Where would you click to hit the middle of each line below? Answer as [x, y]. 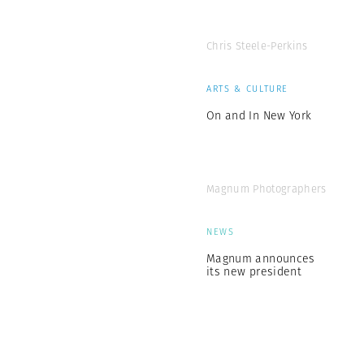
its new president [254, 271]
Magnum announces [261, 258]
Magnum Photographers [266, 189]
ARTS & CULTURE [248, 89]
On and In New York [259, 115]
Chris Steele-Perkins [257, 46]
